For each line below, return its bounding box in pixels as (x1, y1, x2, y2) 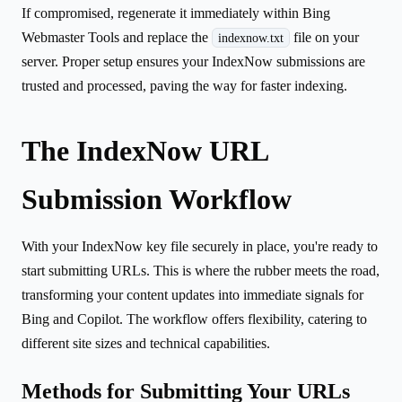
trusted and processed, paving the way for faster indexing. (22, 77, 347, 93)
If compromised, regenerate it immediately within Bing (22, 4, 330, 21)
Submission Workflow (22, 182, 292, 215)
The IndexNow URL (22, 134, 267, 167)
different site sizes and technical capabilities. (22, 335, 270, 351)
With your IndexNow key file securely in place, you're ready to (22, 238, 378, 254)
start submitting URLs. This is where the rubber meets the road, (22, 262, 380, 278)
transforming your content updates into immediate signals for (22, 286, 363, 302)
